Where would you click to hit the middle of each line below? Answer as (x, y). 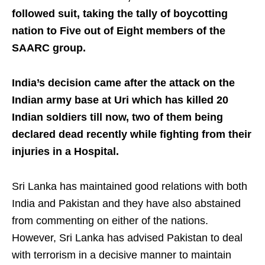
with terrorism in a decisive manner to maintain (122, 255)
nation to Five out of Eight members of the (119, 31)
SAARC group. (49, 48)
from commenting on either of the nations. (110, 221)
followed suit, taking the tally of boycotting (120, 14)
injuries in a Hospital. (65, 152)
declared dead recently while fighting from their (132, 135)
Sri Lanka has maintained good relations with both (130, 187)
